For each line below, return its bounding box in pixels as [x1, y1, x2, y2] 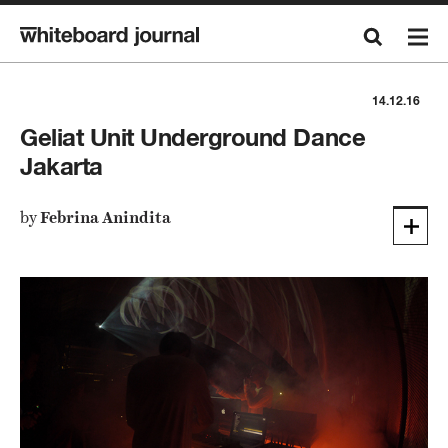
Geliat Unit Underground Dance [20, 123, 366, 152]
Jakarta [20, 152, 103, 181]
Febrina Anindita [40, 206, 171, 229]
